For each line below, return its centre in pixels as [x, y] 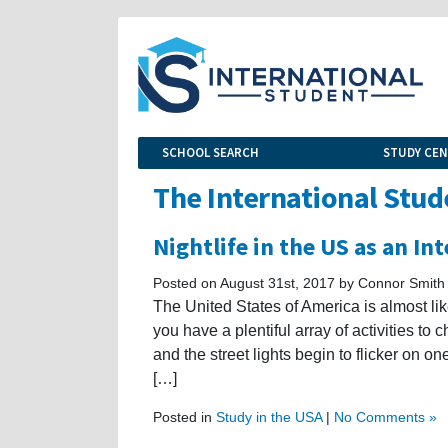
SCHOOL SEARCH [210, 152]
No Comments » [385, 416]
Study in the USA [269, 416]
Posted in [184, 416]
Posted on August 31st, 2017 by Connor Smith [299, 282]
